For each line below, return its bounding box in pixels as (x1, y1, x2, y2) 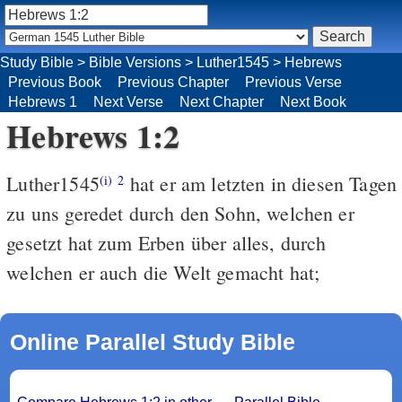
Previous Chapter (118, 74, 229, 90)
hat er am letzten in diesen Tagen (124, 170, 398, 197)
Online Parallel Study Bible (9, 328, 295, 354)
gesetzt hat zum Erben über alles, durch (6, 229, 327, 256)
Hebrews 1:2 (6, 111, 179, 159)
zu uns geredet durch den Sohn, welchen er (6, 199, 354, 226)
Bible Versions (89, 54, 181, 70)
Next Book (280, 93, 346, 109)
